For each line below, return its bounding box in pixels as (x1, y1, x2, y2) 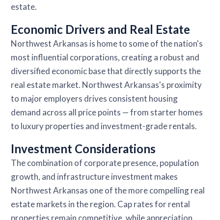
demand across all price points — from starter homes (11, 107, 203, 117)
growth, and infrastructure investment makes (11, 171, 178, 182)
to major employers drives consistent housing (11, 93, 178, 104)
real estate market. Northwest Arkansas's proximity (11, 79, 202, 90)
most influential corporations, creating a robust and (11, 52, 200, 62)
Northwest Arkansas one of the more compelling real (11, 185, 205, 195)
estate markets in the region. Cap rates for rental (11, 198, 191, 209)
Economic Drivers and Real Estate (11, 22, 191, 36)
